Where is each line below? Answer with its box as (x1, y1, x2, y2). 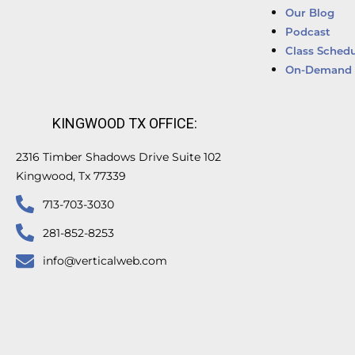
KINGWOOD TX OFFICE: (52, 114, 198, 132)
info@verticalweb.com (42, 253, 167, 268)
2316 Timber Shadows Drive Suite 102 (16, 149, 221, 164)
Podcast (284, 27, 330, 38)
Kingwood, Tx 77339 (16, 168, 126, 183)
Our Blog (284, 8, 334, 19)
